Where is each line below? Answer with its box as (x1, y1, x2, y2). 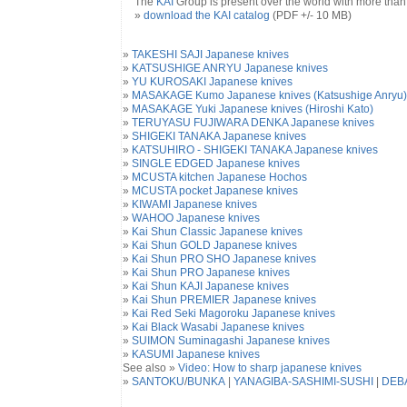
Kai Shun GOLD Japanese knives (131, 239, 297, 252)
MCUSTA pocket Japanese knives (131, 184, 298, 197)
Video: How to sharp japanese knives (177, 362, 362, 374)
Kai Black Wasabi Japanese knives (131, 321, 304, 333)
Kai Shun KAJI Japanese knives (131, 280, 289, 293)
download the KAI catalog (143, 9, 270, 22)
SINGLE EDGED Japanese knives (131, 157, 300, 170)
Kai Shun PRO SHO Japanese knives (131, 253, 316, 265)
